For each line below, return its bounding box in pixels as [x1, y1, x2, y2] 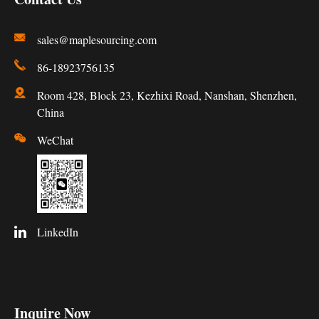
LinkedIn [37, 224, 78, 240]
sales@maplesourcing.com [37, 32, 157, 48]
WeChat [37, 132, 73, 148]
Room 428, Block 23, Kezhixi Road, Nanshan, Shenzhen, [37, 88, 297, 103]
